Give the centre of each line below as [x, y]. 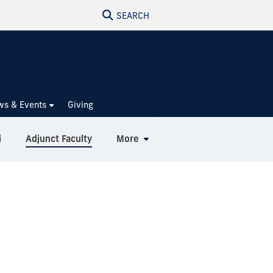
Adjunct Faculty [59, 139]
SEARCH [133, 16]
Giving [81, 105]
